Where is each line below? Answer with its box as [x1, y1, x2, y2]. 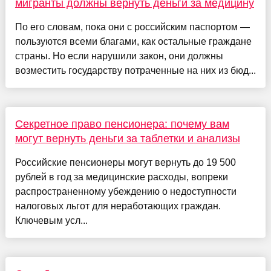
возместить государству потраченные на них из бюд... [15, 65, 256, 76]
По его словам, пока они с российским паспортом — [15, 22, 250, 33]
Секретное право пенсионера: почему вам [15, 118, 229, 131]
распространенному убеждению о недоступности [15, 186, 237, 197]
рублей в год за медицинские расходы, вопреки [15, 172, 228, 183]
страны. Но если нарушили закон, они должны [15, 51, 223, 62]
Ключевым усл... [15, 215, 88, 226]
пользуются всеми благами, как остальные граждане [15, 36, 252, 47]
